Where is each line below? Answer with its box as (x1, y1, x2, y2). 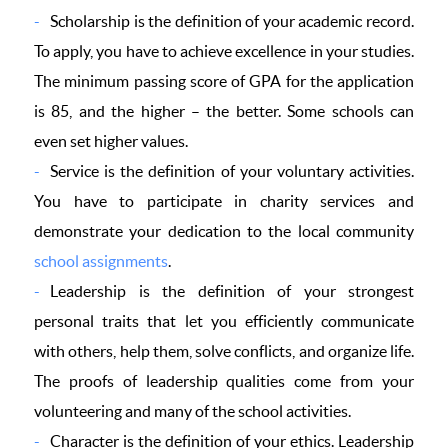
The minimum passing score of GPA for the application (34, 72, 414, 90)
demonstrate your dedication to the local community (34, 222, 414, 240)
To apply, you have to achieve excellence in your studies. (34, 42, 414, 60)
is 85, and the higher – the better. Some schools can (34, 102, 414, 120)
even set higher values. (34, 132, 188, 150)
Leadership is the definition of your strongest (50, 282, 414, 300)
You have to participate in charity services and (34, 192, 414, 210)
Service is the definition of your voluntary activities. (50, 162, 414, 180)
